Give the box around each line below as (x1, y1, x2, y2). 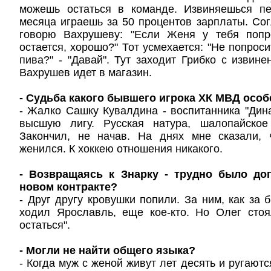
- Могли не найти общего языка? (19, 244, 195, 256)
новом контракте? (19, 181, 117, 193)
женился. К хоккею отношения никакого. (19, 143, 223, 155)
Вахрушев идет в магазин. (19, 67, 152, 79)
